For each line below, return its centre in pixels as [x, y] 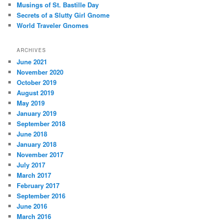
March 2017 [34, 175]
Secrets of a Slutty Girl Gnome [63, 15]
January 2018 [37, 144]
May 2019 [31, 103]
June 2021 [32, 61]
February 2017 [38, 185]
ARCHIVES [32, 50]
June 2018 [32, 134]
